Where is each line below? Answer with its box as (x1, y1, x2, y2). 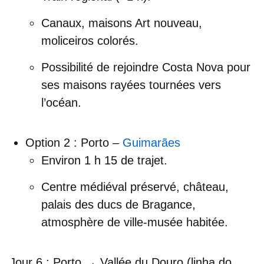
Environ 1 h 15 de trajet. (41, 154, 167, 167)
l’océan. (41, 96, 81, 110)
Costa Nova (162, 61, 223, 74)
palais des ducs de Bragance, (41, 198, 196, 212)
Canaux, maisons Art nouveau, (41, 16, 202, 30)
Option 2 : (25, 136, 81, 150)
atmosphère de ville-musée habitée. (41, 216, 228, 229)
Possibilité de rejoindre (41, 61, 162, 74)
